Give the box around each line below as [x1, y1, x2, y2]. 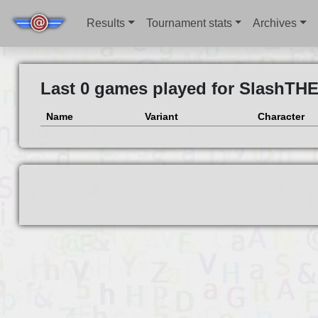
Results [87, 17, 126, 29]
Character [257, 111, 305, 122]
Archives [253, 17, 297, 29]
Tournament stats [146, 17, 232, 29]
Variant [144, 111, 178, 122]
